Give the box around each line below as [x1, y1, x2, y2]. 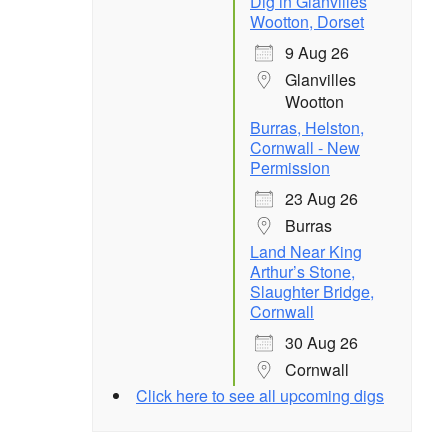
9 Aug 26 [285, 40, 349, 64]
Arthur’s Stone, [250, 259, 355, 283]
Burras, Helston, [250, 115, 364, 139]
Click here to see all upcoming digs [136, 383, 384, 407]
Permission [250, 155, 330, 179]
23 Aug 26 [285, 186, 358, 210]
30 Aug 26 [285, 330, 358, 354]
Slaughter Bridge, [250, 279, 374, 303]
